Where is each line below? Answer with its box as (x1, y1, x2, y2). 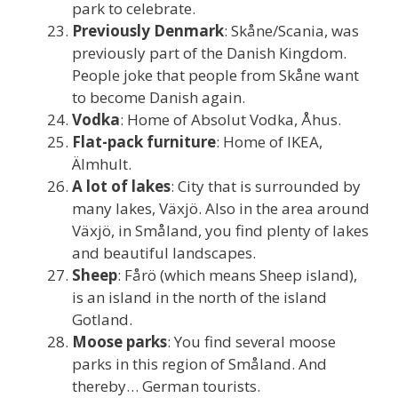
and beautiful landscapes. (72, 242, 256, 263)
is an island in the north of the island (72, 286, 327, 307)
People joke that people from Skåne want (72, 64, 359, 85)
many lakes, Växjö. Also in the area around (72, 197, 370, 219)
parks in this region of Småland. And (72, 353, 327, 374)
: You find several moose (167, 330, 336, 352)
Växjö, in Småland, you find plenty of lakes (72, 219, 369, 241)
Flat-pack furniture (72, 131, 216, 152)
